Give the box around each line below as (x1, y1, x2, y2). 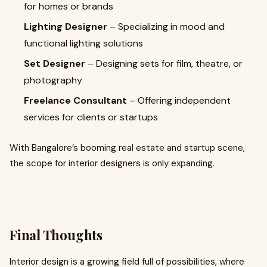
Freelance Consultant (24, 94, 127, 107)
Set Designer (24, 57, 85, 70)
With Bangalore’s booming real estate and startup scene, (10, 142, 245, 154)
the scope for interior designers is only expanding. (10, 157, 215, 169)
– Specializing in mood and (107, 20, 225, 33)
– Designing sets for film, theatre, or (85, 57, 243, 70)
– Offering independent (127, 94, 231, 107)
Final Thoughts (10, 226, 103, 244)
